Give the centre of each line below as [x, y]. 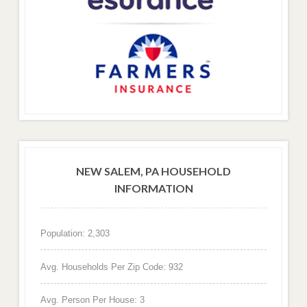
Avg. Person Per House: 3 [92, 300]
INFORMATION [153, 188]
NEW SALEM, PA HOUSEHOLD [153, 171]
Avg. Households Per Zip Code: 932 [111, 267]
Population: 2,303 [75, 233]
